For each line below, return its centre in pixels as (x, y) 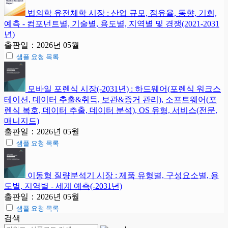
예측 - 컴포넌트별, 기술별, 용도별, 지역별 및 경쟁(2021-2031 (112, 23)
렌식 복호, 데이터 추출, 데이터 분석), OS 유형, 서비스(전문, (111, 110)
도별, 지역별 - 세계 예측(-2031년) (63, 186)
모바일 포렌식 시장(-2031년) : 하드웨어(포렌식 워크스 (124, 89)
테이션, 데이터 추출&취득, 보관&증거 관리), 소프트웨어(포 (110, 99)
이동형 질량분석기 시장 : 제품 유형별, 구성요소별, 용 (123, 175)
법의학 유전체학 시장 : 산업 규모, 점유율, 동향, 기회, (122, 13)
